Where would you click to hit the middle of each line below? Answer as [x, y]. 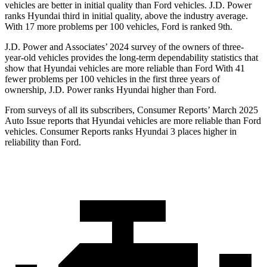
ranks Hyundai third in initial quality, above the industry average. [126, 16]
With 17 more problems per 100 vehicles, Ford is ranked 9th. [119, 27]
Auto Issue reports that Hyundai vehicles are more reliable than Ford [133, 121]
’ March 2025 [233, 110]
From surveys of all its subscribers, [71, 110]
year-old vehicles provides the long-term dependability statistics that [131, 58]
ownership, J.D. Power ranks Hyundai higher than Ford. [111, 90]
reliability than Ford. [43, 142]
